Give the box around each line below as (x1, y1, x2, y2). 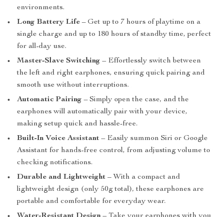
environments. (17, 4, 64, 12)
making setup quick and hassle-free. (17, 120, 138, 128)
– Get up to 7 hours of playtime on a (80, 18, 201, 26)
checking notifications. (17, 159, 93, 167)
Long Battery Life (17, 18, 80, 26)
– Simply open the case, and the (82, 96, 189, 104)
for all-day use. (17, 43, 66, 50)
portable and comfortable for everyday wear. (17, 198, 166, 205)
